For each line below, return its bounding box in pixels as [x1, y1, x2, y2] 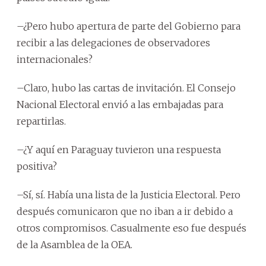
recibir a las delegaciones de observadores [17, 36, 210, 49]
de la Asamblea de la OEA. [17, 238, 132, 251]
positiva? [17, 160, 57, 172]
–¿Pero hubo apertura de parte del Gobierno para [17, 20, 240, 32]
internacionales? [17, 53, 93, 65]
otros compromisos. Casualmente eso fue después [17, 221, 246, 234]
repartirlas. [17, 115, 66, 127]
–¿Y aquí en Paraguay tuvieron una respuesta [17, 143, 221, 156]
